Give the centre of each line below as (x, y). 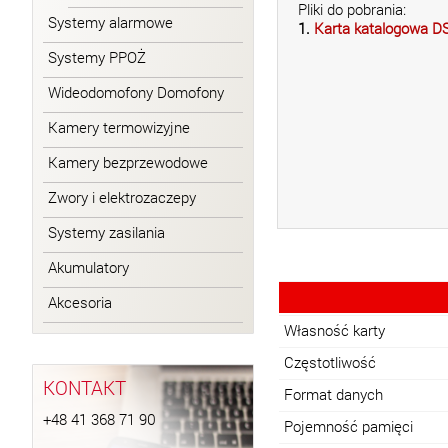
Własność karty (334, 330)
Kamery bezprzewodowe (128, 162)
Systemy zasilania (106, 232)
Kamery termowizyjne (119, 127)
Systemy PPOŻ (97, 57)
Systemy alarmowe (110, 22)
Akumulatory (88, 267)
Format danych (333, 394)
